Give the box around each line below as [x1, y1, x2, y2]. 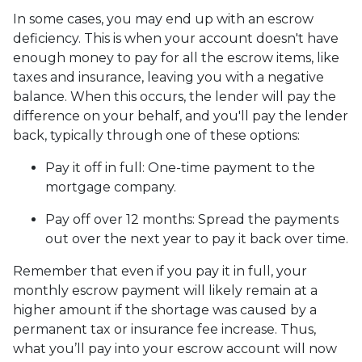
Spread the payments [198, 212, 339, 228]
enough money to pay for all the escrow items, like [13, 50, 339, 66]
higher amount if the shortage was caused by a [13, 302, 317, 318]
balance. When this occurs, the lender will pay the [13, 89, 336, 105]
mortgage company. [45, 179, 176, 196]
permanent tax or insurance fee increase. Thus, [13, 322, 316, 338]
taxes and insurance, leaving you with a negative [13, 69, 324, 86]
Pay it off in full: [45, 160, 148, 176]
